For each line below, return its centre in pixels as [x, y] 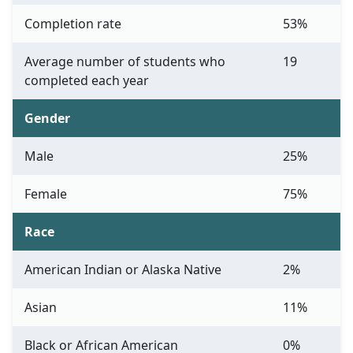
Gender [47, 119]
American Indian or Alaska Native [123, 270]
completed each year [87, 81]
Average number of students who [125, 62]
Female [46, 194]
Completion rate [73, 24]
